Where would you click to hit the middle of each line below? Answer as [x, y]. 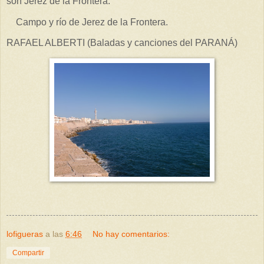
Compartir [28, 253]
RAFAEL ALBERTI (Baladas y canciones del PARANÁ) [122, 43]
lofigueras [25, 234]
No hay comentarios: [131, 234]
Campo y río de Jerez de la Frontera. [87, 22]
